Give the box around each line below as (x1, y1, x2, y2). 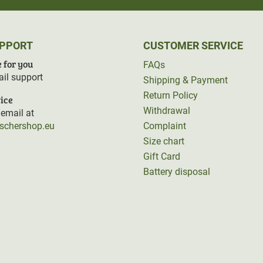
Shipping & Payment (143, 74, 228, 86)
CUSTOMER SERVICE (143, 39, 243, 52)
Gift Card (143, 150, 180, 162)
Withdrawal (143, 104, 190, 116)
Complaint (143, 120, 186, 131)
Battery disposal (143, 166, 210, 177)
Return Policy (143, 89, 198, 101)
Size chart (143, 135, 184, 147)
